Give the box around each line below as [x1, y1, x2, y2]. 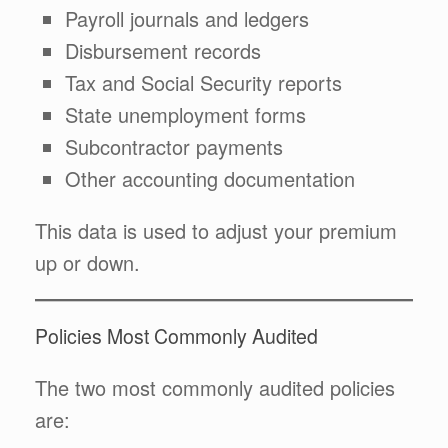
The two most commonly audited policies [35, 373, 395, 402]
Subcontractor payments [65, 131, 283, 161]
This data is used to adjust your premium [35, 215, 397, 245]
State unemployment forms [65, 99, 306, 129]
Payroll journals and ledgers [65, 3, 309, 33]
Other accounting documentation [65, 163, 355, 193]
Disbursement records [65, 35, 261, 65]
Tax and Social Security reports [65, 67, 342, 97]
